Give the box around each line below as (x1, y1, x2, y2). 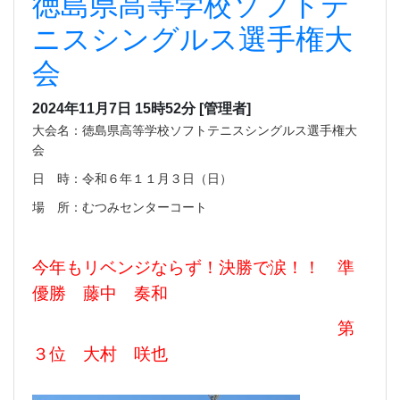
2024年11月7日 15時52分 (32, 100, 196, 116)
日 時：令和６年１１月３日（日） (32, 168, 232, 187)
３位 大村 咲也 (32, 340, 168, 364)
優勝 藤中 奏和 (32, 279, 168, 304)
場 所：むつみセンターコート (32, 196, 207, 215)
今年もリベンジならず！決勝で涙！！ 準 (32, 254, 354, 278)
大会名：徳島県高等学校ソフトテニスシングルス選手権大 (32, 120, 357, 138)
